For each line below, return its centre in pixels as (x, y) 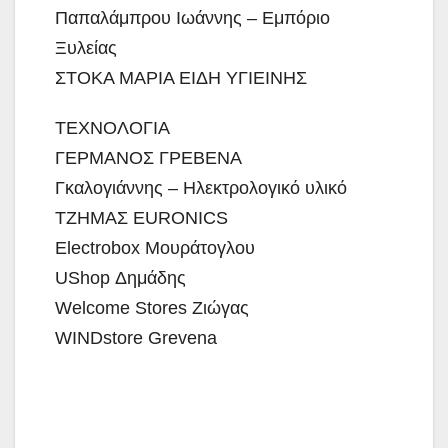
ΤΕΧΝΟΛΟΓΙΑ (112, 127)
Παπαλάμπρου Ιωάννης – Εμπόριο (192, 17)
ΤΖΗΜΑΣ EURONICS (141, 217)
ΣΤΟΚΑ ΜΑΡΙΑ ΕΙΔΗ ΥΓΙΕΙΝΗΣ (181, 77)
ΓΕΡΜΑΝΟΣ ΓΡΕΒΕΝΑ (148, 157)
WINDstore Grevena (136, 337)
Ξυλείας (86, 47)
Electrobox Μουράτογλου (155, 247)
